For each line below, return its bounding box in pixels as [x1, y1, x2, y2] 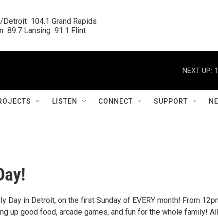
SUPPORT [154, 97, 188, 105]
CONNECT [98, 97, 133, 105]
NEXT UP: [182, 66, 212, 75]
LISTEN [52, 97, 77, 105]
